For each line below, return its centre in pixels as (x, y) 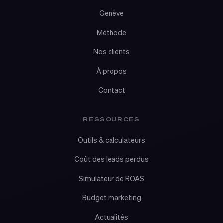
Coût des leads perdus (111, 160)
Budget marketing (111, 198)
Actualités (111, 217)
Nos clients (111, 52)
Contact (111, 90)
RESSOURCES (111, 119)
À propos (111, 71)
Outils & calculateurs (111, 140)
